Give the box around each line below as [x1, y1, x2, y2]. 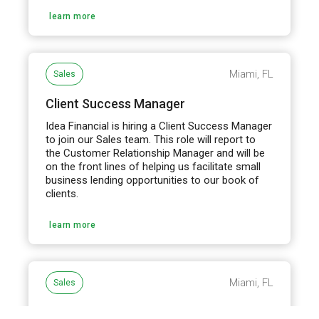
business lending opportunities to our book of [46, 174, 260, 187]
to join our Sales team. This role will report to [46, 133, 256, 146]
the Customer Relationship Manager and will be [46, 147, 266, 159]
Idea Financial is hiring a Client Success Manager [46, 120, 273, 132]
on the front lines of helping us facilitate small [46, 160, 261, 173]
